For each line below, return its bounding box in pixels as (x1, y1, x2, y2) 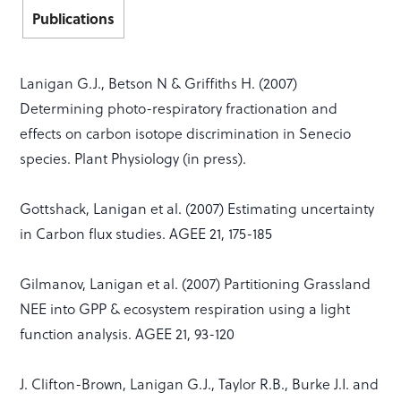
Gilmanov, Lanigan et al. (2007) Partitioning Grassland (20, 272, 371, 294)
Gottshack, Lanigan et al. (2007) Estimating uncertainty (20, 197, 375, 218)
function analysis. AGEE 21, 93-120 (20, 322, 235, 344)
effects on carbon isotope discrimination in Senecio (20, 122, 352, 143)
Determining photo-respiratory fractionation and (20, 97, 338, 118)
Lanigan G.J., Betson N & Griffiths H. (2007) (20, 72, 298, 93)
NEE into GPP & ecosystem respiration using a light (20, 297, 351, 319)
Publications (32, 7, 115, 29)
